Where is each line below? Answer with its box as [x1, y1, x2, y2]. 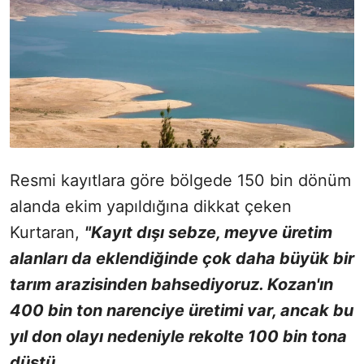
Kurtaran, [10, 223, 84, 243]
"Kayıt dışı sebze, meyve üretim [84, 223, 332, 243]
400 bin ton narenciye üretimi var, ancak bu [10, 301, 353, 321]
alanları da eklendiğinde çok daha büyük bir [10, 249, 354, 269]
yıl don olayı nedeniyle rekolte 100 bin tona [10, 327, 347, 347]
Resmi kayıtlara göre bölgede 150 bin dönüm [10, 171, 351, 191]
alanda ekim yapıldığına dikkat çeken [10, 197, 292, 217]
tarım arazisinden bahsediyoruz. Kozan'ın [10, 275, 333, 295]
